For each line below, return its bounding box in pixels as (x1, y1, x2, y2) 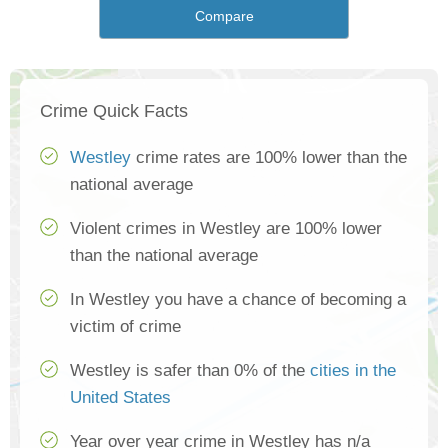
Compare (194, 8, 254, 25)
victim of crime (70, 317, 181, 337)
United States (70, 388, 171, 408)
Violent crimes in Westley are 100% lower (70, 219, 382, 239)
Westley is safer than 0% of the (70, 361, 310, 381)
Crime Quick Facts (40, 101, 188, 122)
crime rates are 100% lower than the (131, 148, 407, 168)
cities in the (310, 361, 396, 381)
